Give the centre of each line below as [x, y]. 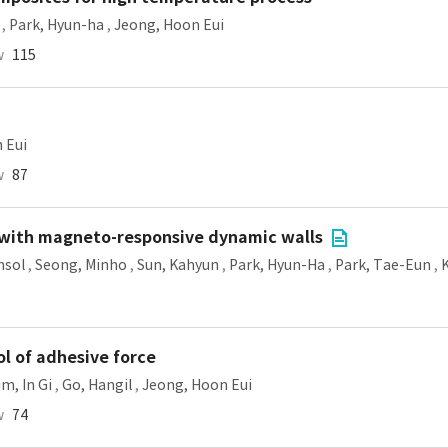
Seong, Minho [81, 265]
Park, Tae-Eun [383, 265]
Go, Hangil [97, 385]
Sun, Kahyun [178, 265]
